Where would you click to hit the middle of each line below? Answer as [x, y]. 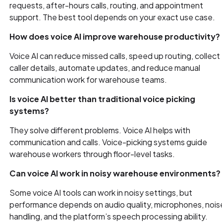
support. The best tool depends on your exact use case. [112, 17]
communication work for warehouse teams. [88, 80]
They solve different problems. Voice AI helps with [100, 130]
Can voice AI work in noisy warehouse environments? [115, 173]
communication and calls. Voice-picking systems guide [109, 142]
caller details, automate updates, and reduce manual [105, 68]
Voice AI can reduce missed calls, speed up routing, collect [115, 56]
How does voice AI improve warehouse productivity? [115, 37]
